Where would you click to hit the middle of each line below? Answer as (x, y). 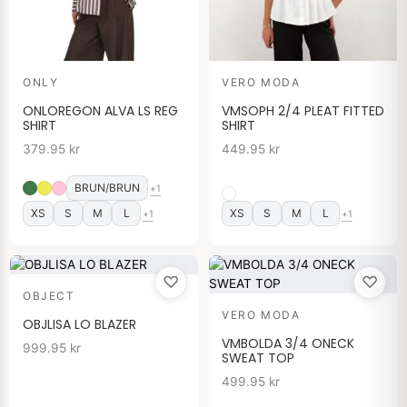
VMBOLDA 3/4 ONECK (288, 343)
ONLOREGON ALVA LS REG (100, 110)
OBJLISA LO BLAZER (79, 324)
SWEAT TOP (258, 357)
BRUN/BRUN (107, 188)
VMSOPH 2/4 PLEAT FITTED (303, 110)
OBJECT (49, 295)
